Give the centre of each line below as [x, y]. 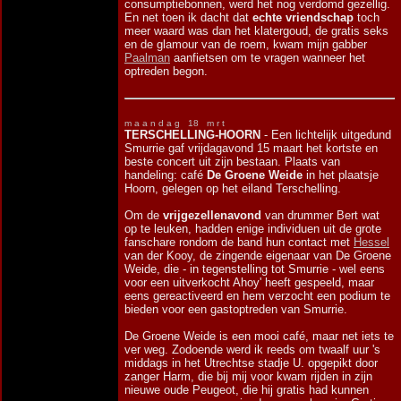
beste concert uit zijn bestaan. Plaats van [232, 162]
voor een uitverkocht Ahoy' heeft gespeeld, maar [249, 282]
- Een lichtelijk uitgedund [326, 135]
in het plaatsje [341, 175]
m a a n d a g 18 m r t [177, 123]
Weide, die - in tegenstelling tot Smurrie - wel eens [255, 269]
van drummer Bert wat [320, 215]
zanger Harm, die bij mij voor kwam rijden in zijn [248, 376]
